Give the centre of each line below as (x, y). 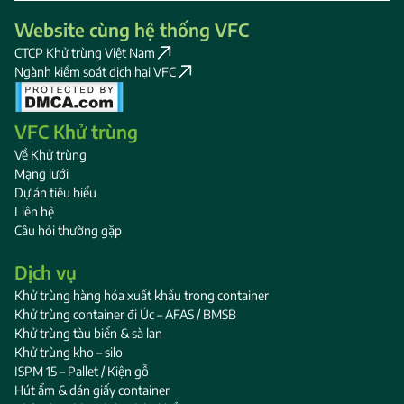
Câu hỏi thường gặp (68, 230)
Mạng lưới (41, 173)
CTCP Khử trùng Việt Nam (85, 52)
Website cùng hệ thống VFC (132, 29)
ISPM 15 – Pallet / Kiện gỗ (82, 371)
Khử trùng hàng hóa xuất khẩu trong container (142, 295)
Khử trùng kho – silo (69, 352)
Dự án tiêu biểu (55, 192)
